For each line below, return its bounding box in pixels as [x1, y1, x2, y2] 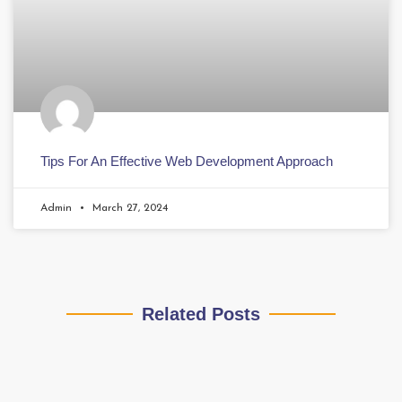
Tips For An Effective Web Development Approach [40, 153, 333, 170]
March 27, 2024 [89, 203, 168, 214]
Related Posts [142, 304, 260, 325]
